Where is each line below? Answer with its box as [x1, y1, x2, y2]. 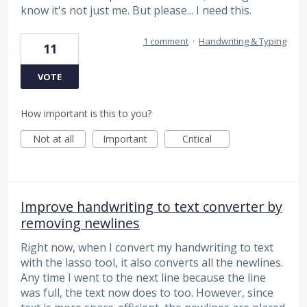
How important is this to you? [21, 107, 151, 121]
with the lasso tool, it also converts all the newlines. [21, 255, 283, 271]
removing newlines [21, 214, 140, 233]
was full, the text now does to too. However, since [21, 285, 273, 301]
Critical [182, 132, 212, 146]
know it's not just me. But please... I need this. [21, 2, 251, 18]
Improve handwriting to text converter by [21, 197, 282, 217]
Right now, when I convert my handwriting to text [21, 240, 273, 256]
